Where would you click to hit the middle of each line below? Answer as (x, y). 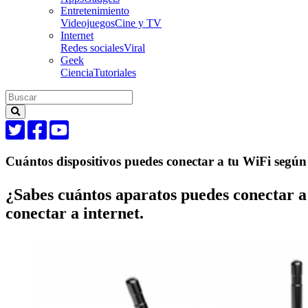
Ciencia (77, 73)
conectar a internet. (75, 213)
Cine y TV (138, 23)
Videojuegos (88, 23)
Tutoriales (115, 73)
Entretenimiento (95, 11)
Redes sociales (92, 48)
